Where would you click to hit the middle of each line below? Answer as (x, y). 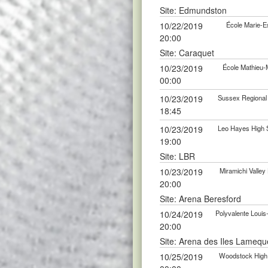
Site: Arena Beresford (200, 199)
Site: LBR (177, 156)
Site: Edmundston (193, 10)
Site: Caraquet (187, 53)
